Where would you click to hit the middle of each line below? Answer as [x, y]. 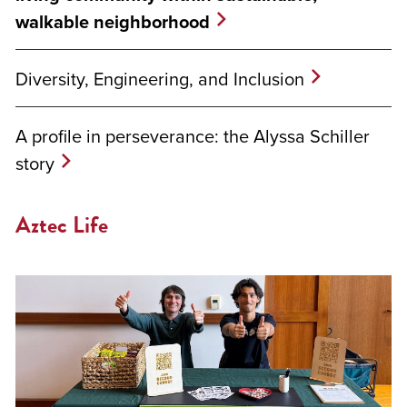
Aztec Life [62, 225]
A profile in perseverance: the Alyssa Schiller [193, 136]
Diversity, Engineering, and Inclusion [160, 79]
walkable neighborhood [113, 22]
